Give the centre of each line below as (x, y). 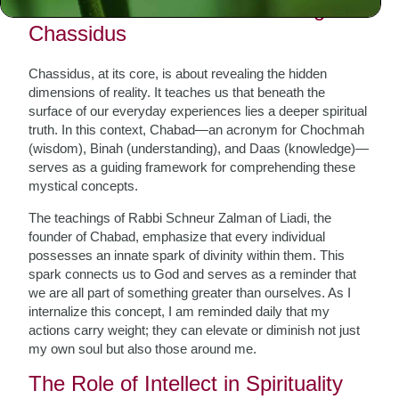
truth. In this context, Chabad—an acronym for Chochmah (197, 130)
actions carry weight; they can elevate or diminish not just (195, 330)
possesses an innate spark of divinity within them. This (187, 255)
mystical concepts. (84, 186)
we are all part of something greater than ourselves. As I (190, 293)
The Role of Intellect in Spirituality (186, 383)
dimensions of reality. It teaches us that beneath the (177, 92)
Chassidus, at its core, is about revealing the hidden (178, 73)
